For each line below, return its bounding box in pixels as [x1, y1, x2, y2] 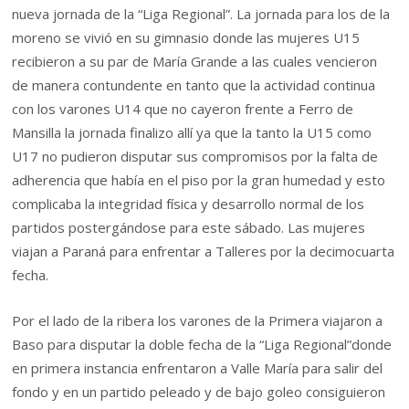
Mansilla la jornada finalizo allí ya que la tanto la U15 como [12, 122, 372, 142]
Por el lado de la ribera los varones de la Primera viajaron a [12, 311, 383, 330]
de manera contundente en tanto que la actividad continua [12, 75, 376, 94]
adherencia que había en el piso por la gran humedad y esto [12, 170, 386, 189]
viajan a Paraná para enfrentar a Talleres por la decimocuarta [12, 241, 395, 260]
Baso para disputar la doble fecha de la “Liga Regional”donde [12, 335, 393, 354]
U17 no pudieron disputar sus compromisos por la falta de [12, 146, 379, 165]
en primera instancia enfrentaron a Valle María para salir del [12, 359, 383, 378]
